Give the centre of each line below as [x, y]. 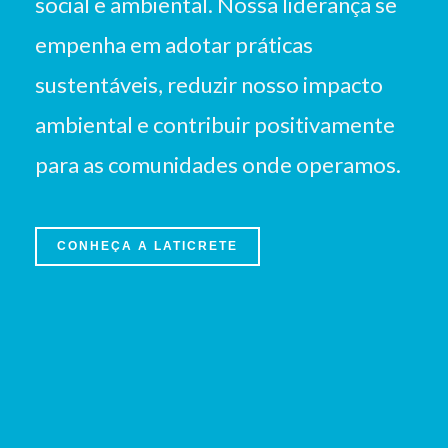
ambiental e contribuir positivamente [215, 124]
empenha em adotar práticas [174, 44]
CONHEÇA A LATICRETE [147, 246]
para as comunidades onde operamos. [218, 164]
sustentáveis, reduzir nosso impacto [209, 84]
